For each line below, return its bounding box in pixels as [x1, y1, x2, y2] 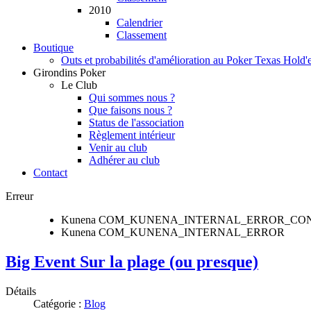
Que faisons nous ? [89, 104, 172, 116]
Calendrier [117, 17, 162, 28]
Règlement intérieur [89, 129, 175, 141]
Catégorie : [33, 297, 84, 310]
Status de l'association [89, 117, 184, 128]
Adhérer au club [89, 154, 160, 166]
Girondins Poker [33, 67, 106, 78]
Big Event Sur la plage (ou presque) [6, 252, 258, 271]
